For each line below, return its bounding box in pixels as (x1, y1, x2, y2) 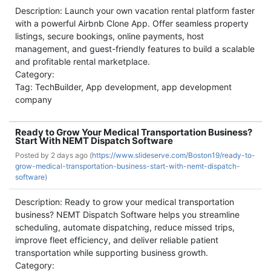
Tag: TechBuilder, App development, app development (15, 82, 232, 92)
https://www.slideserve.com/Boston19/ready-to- (92, 151, 255, 160)
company (15, 94, 52, 105)
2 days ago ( (51, 151, 92, 160)
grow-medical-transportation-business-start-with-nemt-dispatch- (15, 162, 240, 171)
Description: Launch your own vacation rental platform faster (15, 5, 255, 16)
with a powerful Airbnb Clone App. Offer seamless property (15, 18, 249, 28)
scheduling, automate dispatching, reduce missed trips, (15, 222, 235, 232)
